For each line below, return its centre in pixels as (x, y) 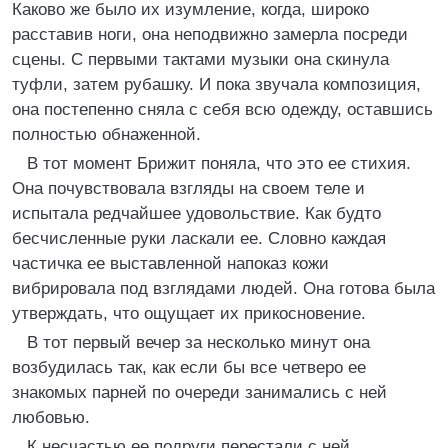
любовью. (51, 417)
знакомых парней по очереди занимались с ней (199, 392)
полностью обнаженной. (106, 134)
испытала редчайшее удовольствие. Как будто (196, 213)
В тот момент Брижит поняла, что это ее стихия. (219, 163)
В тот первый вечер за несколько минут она (198, 342)
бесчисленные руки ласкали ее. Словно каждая (199, 238)
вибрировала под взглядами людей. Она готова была (223, 288)
